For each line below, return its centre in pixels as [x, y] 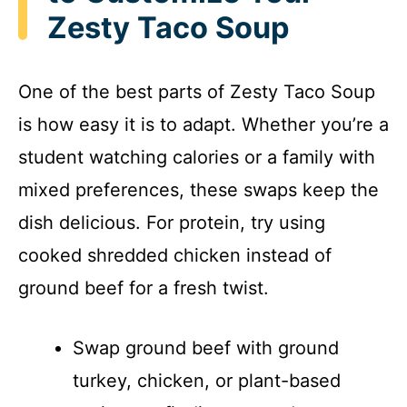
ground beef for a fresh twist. [144, 288]
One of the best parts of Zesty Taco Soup [197, 91]
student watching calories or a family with [197, 157]
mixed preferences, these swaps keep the [199, 189]
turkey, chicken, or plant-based [207, 380]
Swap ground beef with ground [206, 347]
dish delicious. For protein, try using [172, 222]
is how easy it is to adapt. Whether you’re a [203, 124]
